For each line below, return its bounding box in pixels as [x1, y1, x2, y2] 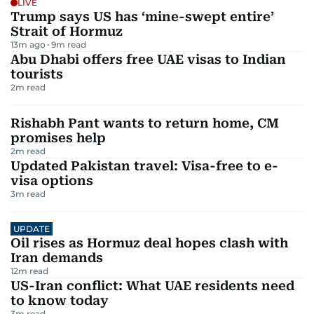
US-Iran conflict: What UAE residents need [11, 278, 294, 293]
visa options [11, 173, 93, 188]
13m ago [11, 39, 46, 50]
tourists [11, 67, 63, 81]
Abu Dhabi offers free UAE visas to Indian [11, 52, 286, 67]
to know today [11, 293, 109, 308]
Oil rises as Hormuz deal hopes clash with [11, 235, 288, 250]
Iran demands [11, 250, 103, 265]
